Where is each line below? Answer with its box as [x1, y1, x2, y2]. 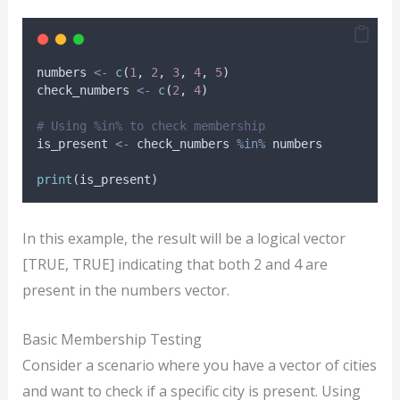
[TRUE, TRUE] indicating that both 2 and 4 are [21, 254, 328, 274]
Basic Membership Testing [21, 329, 202, 349]
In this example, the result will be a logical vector [21, 228, 346, 248]
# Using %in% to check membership [36, 119, 265, 134]
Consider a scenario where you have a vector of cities [21, 354, 377, 375]
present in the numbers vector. [21, 279, 229, 300]
